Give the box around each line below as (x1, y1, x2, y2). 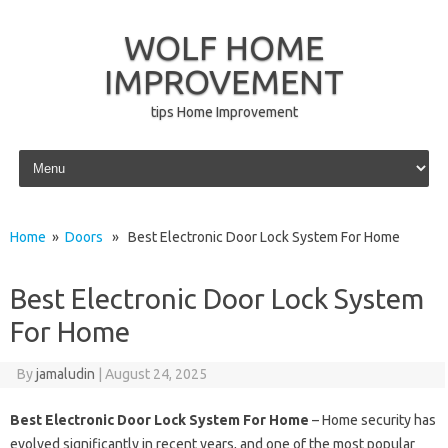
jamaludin (35, 366, 95, 382)
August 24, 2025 (104, 366, 207, 382)
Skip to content (14, 145, 109, 161)
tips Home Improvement (150, 104, 298, 120)
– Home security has (309, 412, 436, 428)
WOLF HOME (124, 28, 324, 66)
